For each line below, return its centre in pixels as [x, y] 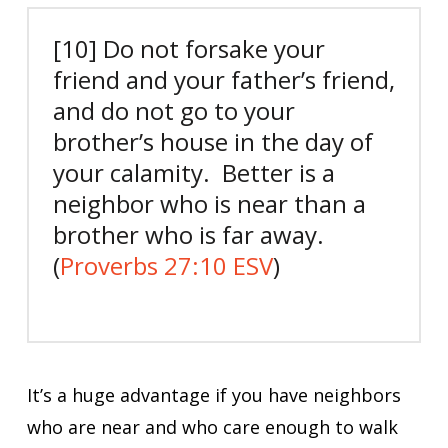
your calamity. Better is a [193, 172]
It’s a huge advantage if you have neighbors [213, 394]
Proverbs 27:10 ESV [166, 265]
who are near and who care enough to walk [212, 426]
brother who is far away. [188, 234]
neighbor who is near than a [209, 203]
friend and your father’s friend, [223, 79]
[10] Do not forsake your [188, 48]
